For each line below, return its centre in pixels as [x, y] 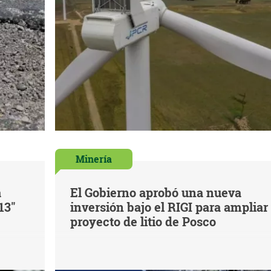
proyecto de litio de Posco [143, 222]
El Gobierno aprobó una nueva [155, 193]
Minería [93, 159]
